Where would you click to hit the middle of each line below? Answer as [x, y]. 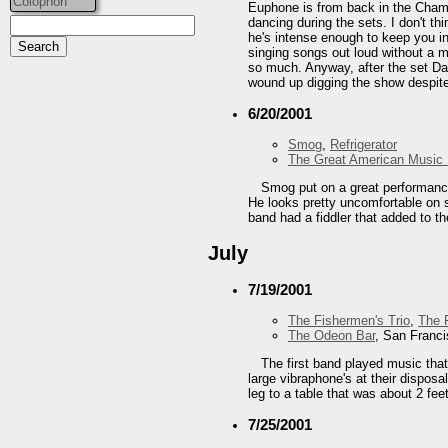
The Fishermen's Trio [349, 320]
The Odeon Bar [331, 335]
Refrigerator [363, 145]
